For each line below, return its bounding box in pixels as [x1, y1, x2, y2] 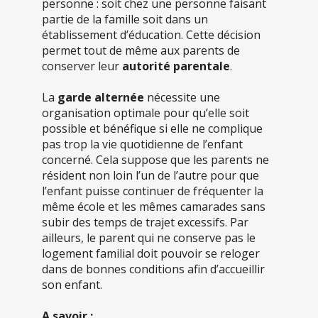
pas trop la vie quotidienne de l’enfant [42, 136, 243, 152]
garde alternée [57, 89, 144, 105]
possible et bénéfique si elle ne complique [42, 120, 263, 136]
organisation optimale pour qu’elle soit [42, 104, 249, 121]
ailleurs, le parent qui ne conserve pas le [42, 229, 256, 246]
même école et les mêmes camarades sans [42, 198, 265, 214]
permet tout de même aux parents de [42, 42, 240, 58]
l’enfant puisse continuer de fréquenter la [42, 182, 263, 199]
